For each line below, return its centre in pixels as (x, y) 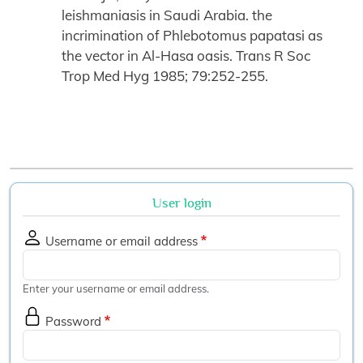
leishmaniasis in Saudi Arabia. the (167, 15)
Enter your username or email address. (116, 289)
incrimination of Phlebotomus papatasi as (192, 35)
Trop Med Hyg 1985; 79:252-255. (165, 75)
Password (73, 322)
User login (181, 203)
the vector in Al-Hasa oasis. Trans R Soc (186, 55)
